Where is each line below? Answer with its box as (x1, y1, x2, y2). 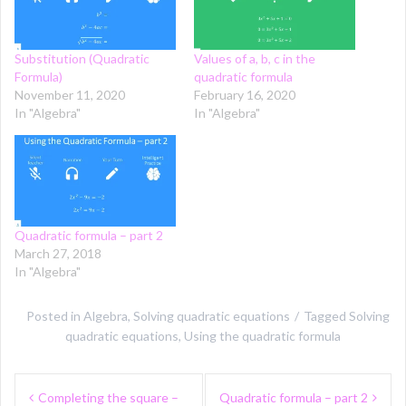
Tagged (303, 308, 349, 324)
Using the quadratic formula (184, 328, 341, 344)
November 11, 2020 (14, 86, 125, 102)
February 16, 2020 (194, 86, 295, 102)
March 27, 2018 (14, 246, 101, 262)
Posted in (25, 308, 83, 324)
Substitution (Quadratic (14, 50, 150, 66)
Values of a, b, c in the (194, 50, 315, 66)
